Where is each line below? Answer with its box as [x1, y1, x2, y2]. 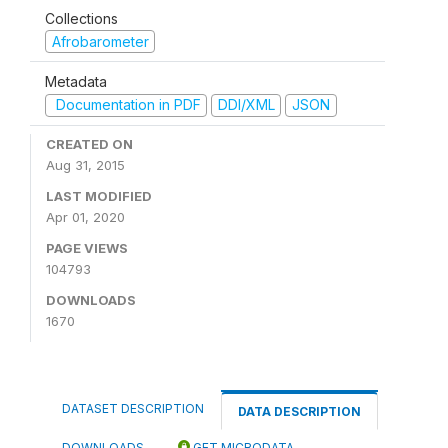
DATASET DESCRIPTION [62, 400, 204, 416]
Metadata [45, 73, 107, 91]
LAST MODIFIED [46, 187, 152, 204]
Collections [45, 9, 118, 27]
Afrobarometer [51, 32, 149, 50]
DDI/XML [217, 96, 275, 114]
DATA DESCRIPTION [238, 403, 361, 419]
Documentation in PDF [51, 96, 201, 114]
